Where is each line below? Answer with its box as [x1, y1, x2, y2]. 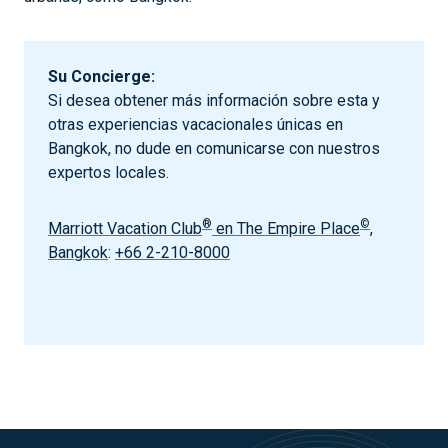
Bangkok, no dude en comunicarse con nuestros [48, 138, 380, 158]
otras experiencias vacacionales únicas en [48, 114, 343, 134]
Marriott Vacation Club [48, 218, 202, 238]
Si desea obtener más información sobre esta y [48, 90, 380, 110]
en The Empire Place [212, 218, 360, 238]
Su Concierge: [48, 66, 155, 86]
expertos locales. [48, 162, 169, 182]
